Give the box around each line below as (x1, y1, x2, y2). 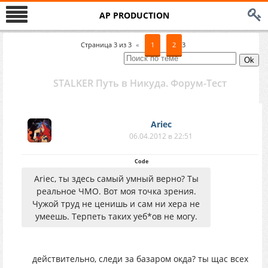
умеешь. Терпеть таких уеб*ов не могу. (35, 211, 197, 222)
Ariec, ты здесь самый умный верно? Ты (33, 173, 199, 184)
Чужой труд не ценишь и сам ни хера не (32, 198, 200, 209)
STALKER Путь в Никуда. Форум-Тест (53, 77, 227, 90)
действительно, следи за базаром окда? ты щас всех (32, 253, 248, 264)
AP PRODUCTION (99, 10, 169, 21)
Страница (81, 40, 114, 49)
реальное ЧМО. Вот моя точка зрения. (36, 185, 196, 197)
